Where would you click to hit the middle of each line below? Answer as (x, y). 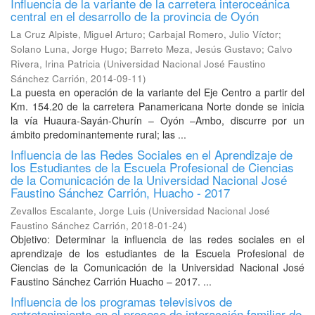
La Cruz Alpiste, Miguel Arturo (77, 34)
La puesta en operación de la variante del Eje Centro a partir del (157, 92)
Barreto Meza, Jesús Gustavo (196, 49)
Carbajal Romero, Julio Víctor (213, 34)
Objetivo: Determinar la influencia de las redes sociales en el (157, 239)
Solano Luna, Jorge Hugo (67, 49)
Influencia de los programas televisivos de (121, 301)
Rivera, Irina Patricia (56, 64)
